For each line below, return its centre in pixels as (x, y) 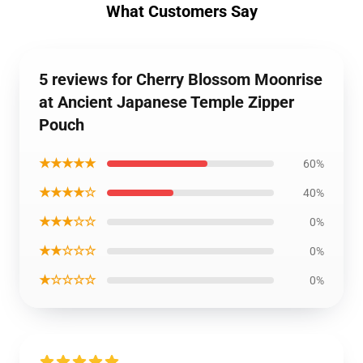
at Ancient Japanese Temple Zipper (167, 102)
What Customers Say (181, 11)
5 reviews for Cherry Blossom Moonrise (181, 79)
